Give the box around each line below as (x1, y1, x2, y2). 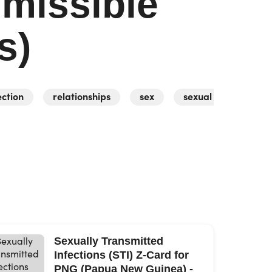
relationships (53, 89, 110, 103)
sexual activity (183, 89, 247, 103)
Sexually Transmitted (54, 235, 163, 247)
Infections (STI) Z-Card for (54, 249, 189, 261)
